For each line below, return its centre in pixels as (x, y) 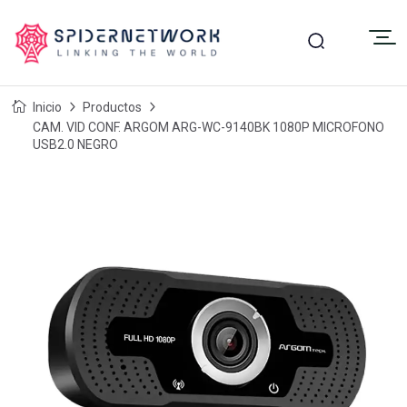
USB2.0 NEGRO (75, 144)
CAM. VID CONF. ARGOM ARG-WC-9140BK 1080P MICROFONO (208, 127)
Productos (112, 107)
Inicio (47, 107)
